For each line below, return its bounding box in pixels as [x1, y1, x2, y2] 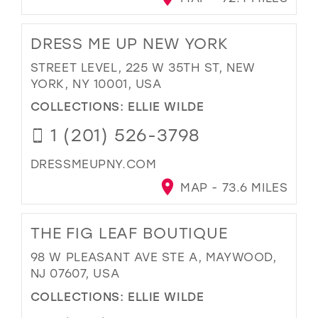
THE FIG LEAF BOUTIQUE [30, 223, 228, 243]
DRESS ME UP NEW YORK [30, 33, 229, 53]
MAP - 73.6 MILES [176, 180, 288, 195]
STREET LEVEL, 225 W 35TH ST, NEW [30, 59, 256, 75]
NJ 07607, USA [30, 265, 120, 280]
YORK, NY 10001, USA [30, 75, 162, 91]
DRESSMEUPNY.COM [30, 156, 157, 172]
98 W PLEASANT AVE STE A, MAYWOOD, [30, 248, 277, 264]
